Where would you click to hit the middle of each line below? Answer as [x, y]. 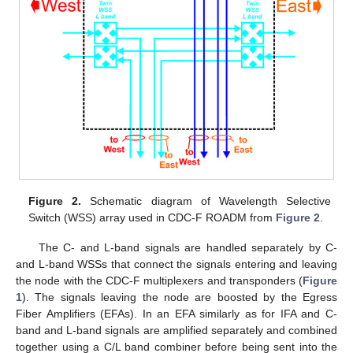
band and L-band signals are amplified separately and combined [176, 330]
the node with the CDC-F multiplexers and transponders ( [159, 280]
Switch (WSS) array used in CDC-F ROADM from [152, 217]
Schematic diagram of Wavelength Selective [206, 201]
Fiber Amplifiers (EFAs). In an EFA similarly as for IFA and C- [176, 313]
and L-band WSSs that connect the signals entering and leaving [176, 264]
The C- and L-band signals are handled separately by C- [188, 247]
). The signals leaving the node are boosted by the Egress [180, 297]
